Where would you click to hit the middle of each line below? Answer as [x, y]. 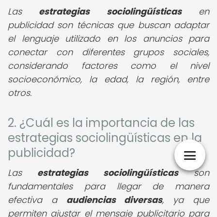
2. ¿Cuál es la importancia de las [101, 123]
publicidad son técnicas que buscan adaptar [108, 25]
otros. [20, 93]
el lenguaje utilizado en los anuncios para [108, 39]
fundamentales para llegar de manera [108, 186]
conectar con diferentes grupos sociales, [108, 52]
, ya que [186, 200]
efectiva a [37, 200]
